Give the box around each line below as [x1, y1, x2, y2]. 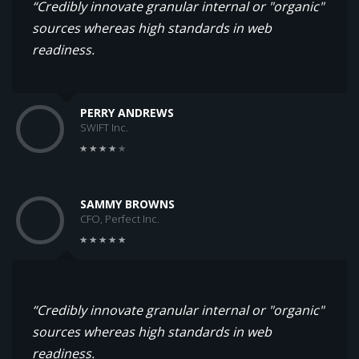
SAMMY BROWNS [80, 196, 175, 212]
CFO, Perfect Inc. [80, 211, 159, 226]
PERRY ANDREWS [80, 104, 174, 120]
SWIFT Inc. [80, 119, 128, 135]
